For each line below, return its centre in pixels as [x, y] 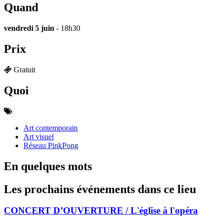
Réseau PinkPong [51, 145]
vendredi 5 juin [29, 28]
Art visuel [39, 136]
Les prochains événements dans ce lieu [100, 189]
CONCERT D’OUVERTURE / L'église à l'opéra [101, 211]
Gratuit [24, 69]
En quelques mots [48, 166]
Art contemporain [51, 128]
